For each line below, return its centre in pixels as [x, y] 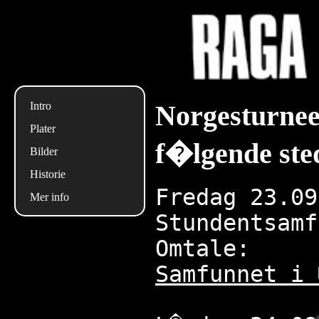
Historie [48, 174]
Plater [43, 129]
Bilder [44, 151]
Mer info [49, 197]
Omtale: [203, 249]
